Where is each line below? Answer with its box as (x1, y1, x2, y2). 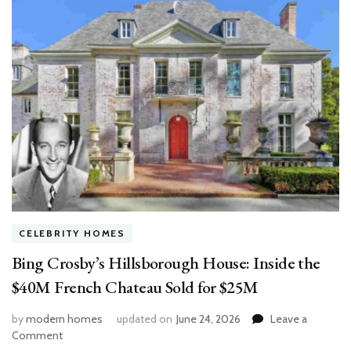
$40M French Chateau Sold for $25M (12, 276, 259, 299)
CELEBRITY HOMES (19, 227, 125, 240)
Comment (12, 328, 63, 343)
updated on (117, 312, 172, 327)
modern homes (26, 312, 103, 327)
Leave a (270, 312, 307, 327)
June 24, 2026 (176, 312, 241, 327)
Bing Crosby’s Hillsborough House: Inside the (12, 251, 320, 275)
